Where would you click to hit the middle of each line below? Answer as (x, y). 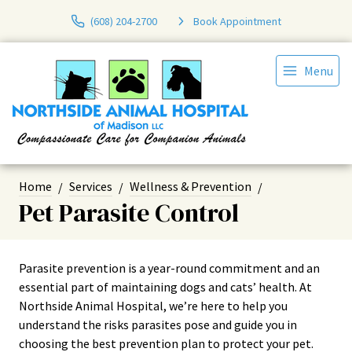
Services (91, 186)
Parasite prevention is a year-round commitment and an (169, 268)
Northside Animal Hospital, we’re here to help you (153, 306)
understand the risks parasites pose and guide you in (158, 324)
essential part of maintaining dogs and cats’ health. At (165, 287)
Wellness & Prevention (191, 186)
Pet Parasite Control (129, 213)
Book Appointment (237, 21)
